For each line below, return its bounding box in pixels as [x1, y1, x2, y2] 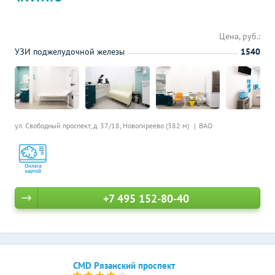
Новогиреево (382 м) [123, 121, 191, 130]
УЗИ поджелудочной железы [15, 46, 125, 57]
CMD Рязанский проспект [73, 260, 175, 271]
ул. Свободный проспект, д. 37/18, [15, 121, 123, 130]
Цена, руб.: [219, 31, 260, 42]
